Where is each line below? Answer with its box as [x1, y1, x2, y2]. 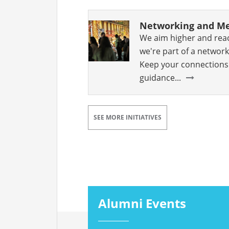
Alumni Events [98, 194, 186, 212]
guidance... [140, 72, 181, 83]
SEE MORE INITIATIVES [94, 112, 162, 122]
